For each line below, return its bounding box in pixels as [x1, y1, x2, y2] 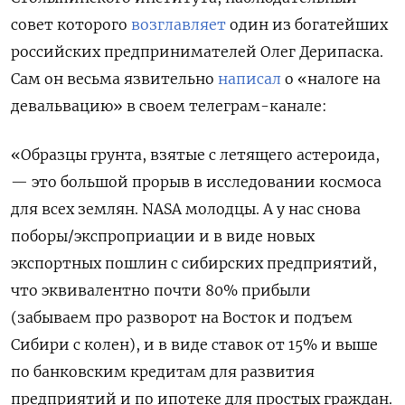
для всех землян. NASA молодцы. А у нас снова [11, 200, 361, 219]
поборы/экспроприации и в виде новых [11, 227, 315, 246]
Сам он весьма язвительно [11, 70, 218, 89]
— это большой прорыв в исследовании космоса [11, 173, 381, 192]
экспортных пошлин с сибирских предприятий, [11, 254, 377, 273]
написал [218, 70, 281, 89]
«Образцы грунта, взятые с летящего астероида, [11, 146, 380, 165]
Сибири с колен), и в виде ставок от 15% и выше [11, 335, 378, 354]
